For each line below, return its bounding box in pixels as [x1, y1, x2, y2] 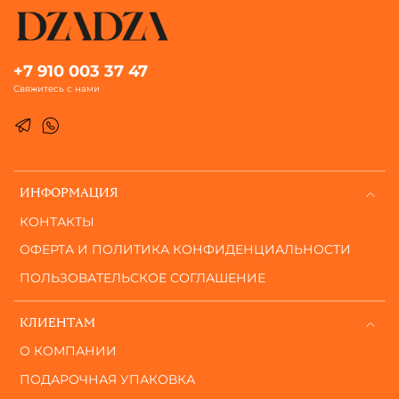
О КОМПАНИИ [20, 343, 117, 360]
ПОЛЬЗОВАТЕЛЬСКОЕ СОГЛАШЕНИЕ [20, 269, 265, 286]
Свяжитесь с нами [13, 84, 100, 94]
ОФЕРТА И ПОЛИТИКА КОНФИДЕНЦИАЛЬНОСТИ [20, 241, 351, 258]
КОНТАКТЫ [20, 213, 94, 230]
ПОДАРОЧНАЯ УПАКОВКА [20, 370, 195, 387]
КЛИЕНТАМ [20, 316, 95, 330]
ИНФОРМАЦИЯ [20, 187, 118, 200]
